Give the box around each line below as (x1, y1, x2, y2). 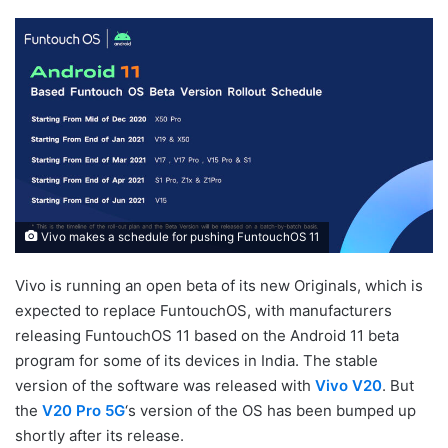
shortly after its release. (15, 425, 184, 445)
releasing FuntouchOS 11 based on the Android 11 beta (15, 325, 399, 345)
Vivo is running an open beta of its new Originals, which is (15, 275, 423, 295)
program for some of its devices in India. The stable (15, 350, 378, 370)
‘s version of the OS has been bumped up (125, 400, 416, 420)
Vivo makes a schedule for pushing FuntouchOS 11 (38, 229, 319, 244)
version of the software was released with (15, 375, 315, 395)
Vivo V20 (315, 375, 382, 395)
